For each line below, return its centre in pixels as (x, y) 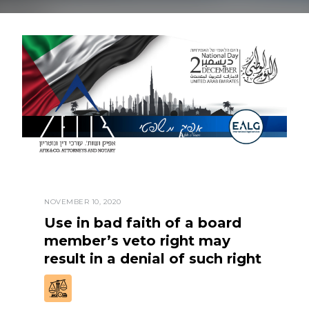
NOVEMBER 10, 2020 (83, 202)
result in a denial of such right (153, 259)
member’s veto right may (137, 241)
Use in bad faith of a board (143, 223)
